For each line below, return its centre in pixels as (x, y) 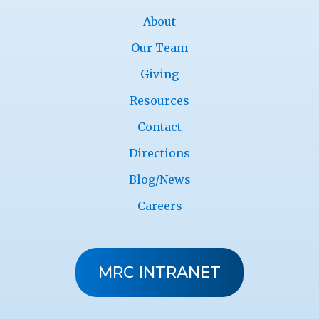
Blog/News (159, 180)
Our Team (159, 48)
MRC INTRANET (159, 273)
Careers (159, 206)
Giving (159, 74)
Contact (159, 127)
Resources (159, 101)
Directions (159, 153)
